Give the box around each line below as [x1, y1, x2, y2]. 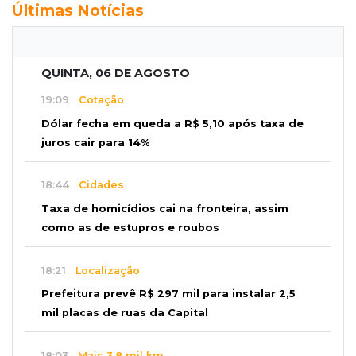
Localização [66, 264, 140, 277]
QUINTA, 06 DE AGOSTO [41, 65, 190, 80]
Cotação [69, 94, 124, 106]
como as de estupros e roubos [41, 221, 219, 234]
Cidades [69, 179, 124, 192]
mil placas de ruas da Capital [41, 307, 208, 319]
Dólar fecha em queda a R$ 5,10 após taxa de [41, 117, 304, 130]
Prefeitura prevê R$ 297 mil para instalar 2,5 [41, 288, 296, 300]
